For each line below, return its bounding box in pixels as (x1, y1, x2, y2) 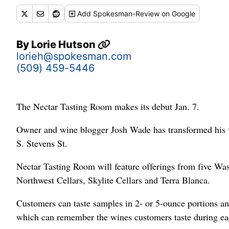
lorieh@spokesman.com (16, 50, 131, 63)
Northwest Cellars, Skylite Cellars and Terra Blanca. (16, 174, 210, 187)
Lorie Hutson (31, 38, 98, 51)
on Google (159, 9, 196, 18)
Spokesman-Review (93, 9, 160, 18)
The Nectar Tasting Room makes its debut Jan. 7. (16, 100, 199, 113)
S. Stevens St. (16, 137, 67, 150)
